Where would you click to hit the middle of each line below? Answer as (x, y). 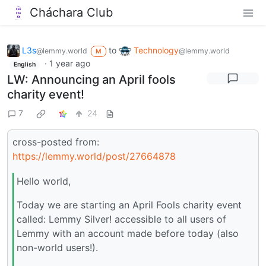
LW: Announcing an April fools (91, 79)
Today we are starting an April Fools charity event (129, 205)
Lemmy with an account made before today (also (128, 233)
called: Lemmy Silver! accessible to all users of (121, 219)
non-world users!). (57, 247)
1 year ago (69, 64)
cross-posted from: (56, 142)
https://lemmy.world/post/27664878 (94, 156)
